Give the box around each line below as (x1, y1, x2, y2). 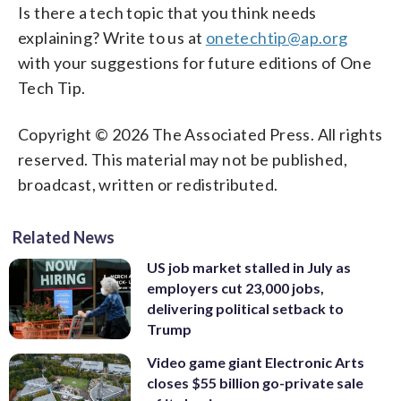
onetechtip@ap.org (205, 27, 348, 47)
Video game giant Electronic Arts (147, 354, 364, 371)
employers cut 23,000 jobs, (147, 278, 324, 296)
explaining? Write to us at (18, 27, 206, 47)
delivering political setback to (147, 299, 344, 317)
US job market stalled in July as (147, 258, 351, 276)
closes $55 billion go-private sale (147, 374, 363, 392)
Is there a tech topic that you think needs (18, 2, 317, 22)
